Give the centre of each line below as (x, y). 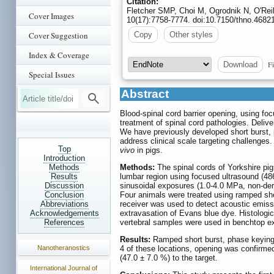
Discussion (64, 186)
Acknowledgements (64, 213)
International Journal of (64, 268)
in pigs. (149, 150)
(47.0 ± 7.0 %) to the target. (169, 258)
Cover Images (51, 16)
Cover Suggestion (58, 35)
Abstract (145, 94)
